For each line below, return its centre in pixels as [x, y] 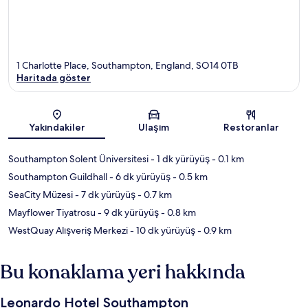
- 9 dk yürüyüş [127, 213]
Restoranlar [251, 128]
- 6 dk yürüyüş [139, 177]
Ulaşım [154, 128]
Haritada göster [54, 78]
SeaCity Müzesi [41, 195]
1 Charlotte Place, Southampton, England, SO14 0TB [128, 66]
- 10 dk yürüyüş [162, 231]
